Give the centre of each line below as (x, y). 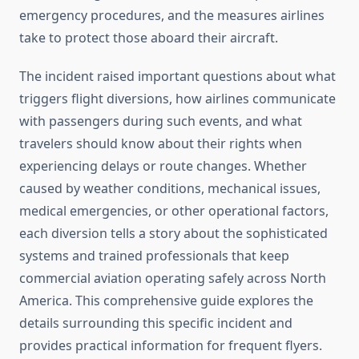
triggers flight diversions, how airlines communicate (177, 99)
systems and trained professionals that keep (154, 256)
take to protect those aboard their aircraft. (149, 38)
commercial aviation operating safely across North (173, 278)
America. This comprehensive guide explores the (166, 301)
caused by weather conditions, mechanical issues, (170, 189)
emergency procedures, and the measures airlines (172, 16)
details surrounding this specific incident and (156, 323)
